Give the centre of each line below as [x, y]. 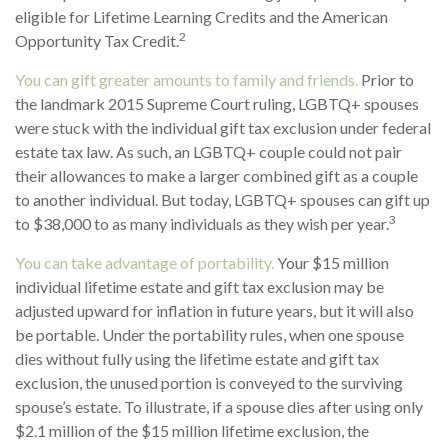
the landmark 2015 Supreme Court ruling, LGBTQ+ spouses [217, 103]
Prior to [386, 79]
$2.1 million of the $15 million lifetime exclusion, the [192, 430]
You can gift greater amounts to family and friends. [186, 79]
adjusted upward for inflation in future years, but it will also [214, 310]
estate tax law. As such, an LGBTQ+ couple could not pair [208, 151]
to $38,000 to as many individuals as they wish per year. [202, 223]
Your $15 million [331, 262]
